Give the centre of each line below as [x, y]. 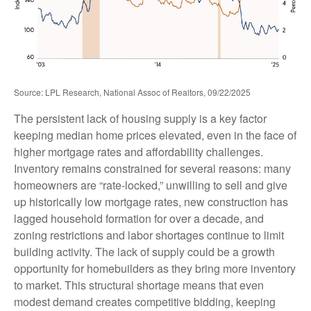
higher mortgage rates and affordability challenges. [138, 152]
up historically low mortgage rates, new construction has [151, 202]
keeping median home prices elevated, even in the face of [155, 135]
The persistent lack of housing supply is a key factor [140, 119]
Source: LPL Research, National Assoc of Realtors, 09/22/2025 [132, 92]
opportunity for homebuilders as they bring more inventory [155, 269]
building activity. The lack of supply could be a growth [144, 252]
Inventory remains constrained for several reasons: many [152, 169]
